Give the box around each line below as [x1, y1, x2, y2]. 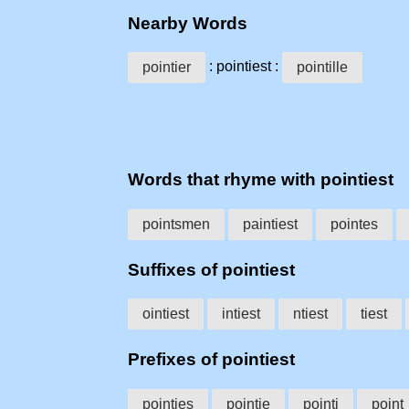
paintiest [243, 215, 298, 232]
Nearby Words [128, 13, 247, 33]
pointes [330, 215, 378, 232]
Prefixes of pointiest [128, 350, 295, 370]
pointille [297, 59, 348, 76]
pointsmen [142, 215, 210, 232]
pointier [142, 59, 191, 76]
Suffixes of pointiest [128, 259, 295, 279]
